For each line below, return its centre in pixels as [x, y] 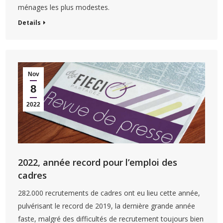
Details [30, 22]
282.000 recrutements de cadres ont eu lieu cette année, [109, 193]
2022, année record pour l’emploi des [98, 162]
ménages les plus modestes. [64, 7]
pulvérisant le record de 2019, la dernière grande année [107, 206]
